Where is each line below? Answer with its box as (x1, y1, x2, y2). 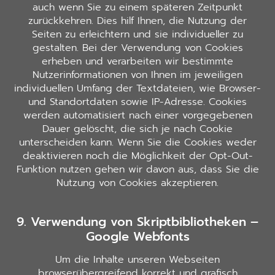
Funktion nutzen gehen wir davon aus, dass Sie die (16, 162, 259, 177)
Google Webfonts (85, 227, 190, 246)
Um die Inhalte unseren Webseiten (55, 252, 220, 267)
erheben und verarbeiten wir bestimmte (42, 54, 233, 69)
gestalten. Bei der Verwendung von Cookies (32, 41, 243, 56)
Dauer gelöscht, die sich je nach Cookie (42, 122, 233, 137)
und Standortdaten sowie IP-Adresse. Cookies (28, 95, 247, 110)
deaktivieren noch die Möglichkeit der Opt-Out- (22, 149, 253, 164)
